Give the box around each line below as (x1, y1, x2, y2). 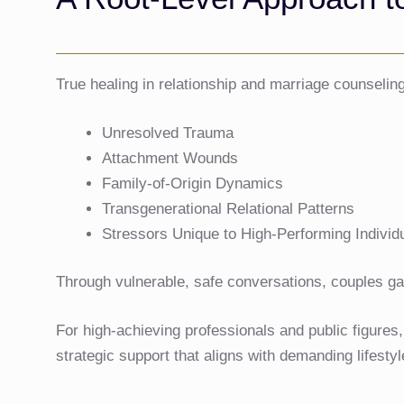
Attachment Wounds (102, 149, 243, 167)
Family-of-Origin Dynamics (102, 174, 288, 192)
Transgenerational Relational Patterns (102, 199, 359, 217)
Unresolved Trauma (102, 124, 238, 142)
